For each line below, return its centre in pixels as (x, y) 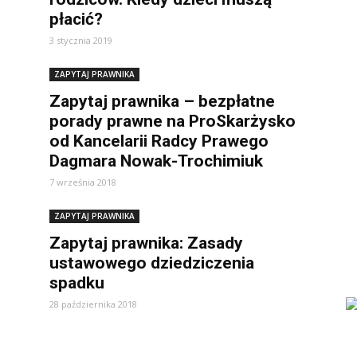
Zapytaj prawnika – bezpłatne (162, 101)
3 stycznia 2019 (81, 40)
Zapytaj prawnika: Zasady (146, 243)
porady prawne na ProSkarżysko (173, 121)
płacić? (76, 19)
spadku (77, 283)
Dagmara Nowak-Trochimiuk (156, 161)
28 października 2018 (93, 304)
